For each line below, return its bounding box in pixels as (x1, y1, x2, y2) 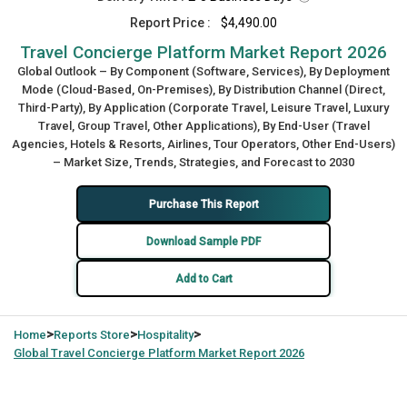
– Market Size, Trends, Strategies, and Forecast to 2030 (53, 155, 354, 169)
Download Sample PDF (146, 234, 261, 248)
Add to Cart (174, 272, 233, 285)
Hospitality (137, 328, 194, 342)
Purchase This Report (148, 197, 259, 211)
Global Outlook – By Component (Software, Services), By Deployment (17, 65, 390, 78)
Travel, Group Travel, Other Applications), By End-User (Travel (37, 119, 370, 133)
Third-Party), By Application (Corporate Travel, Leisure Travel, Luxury (18, 101, 389, 114)
